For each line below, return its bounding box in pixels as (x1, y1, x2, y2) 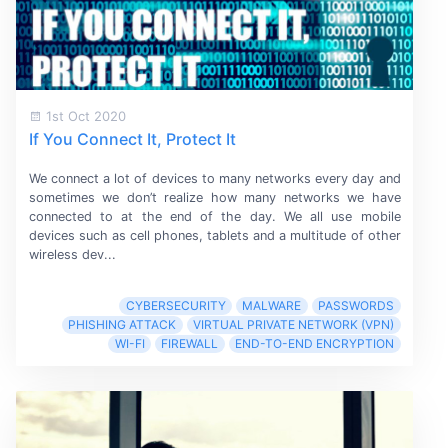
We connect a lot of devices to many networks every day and (28, 171, 401, 187)
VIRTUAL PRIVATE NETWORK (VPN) (193, 317, 395, 333)
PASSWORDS (318, 298, 395, 314)
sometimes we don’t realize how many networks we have (28, 190, 401, 206)
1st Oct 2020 (41, 108, 126, 125)
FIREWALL (161, 336, 219, 352)
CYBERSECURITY (125, 298, 226, 314)
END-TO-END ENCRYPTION (235, 336, 395, 352)
